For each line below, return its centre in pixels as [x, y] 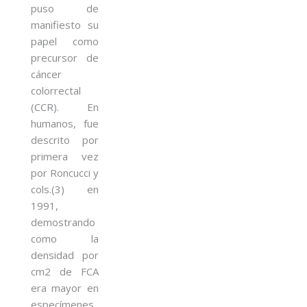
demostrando [63, 222]
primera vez [65, 156]
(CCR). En [65, 107]
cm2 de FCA [65, 271]
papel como [65, 41]
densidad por [65, 255]
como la [65, 238]
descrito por [65, 139]
